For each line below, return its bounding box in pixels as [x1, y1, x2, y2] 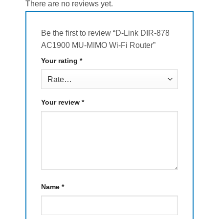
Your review [41, 98, 82, 107]
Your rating [41, 57, 80, 65]
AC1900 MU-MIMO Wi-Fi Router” [41, 41, 157, 50]
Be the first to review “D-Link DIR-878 [41, 29, 170, 38]
